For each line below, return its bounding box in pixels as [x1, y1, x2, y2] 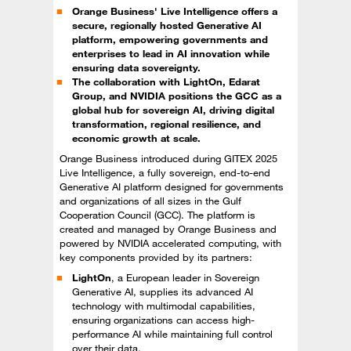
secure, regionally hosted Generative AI [72, 19, 262, 31]
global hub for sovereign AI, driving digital [72, 103, 274, 116]
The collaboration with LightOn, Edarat [72, 75, 260, 88]
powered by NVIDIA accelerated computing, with [60, 237, 281, 249]
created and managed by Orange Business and [60, 223, 277, 235]
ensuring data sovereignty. [72, 61, 201, 74]
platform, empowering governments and [72, 33, 268, 45]
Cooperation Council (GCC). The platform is [60, 208, 255, 221]
